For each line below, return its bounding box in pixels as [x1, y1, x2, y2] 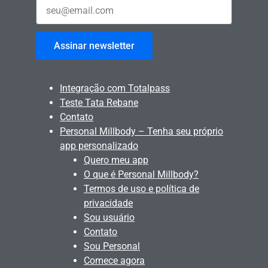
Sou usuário [84, 212, 135, 224]
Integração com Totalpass [60, 83, 170, 95]
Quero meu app [84, 154, 148, 166]
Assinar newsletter [54, 39, 135, 51]
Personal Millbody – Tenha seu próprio [60, 126, 223, 138]
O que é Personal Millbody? [84, 169, 199, 181]
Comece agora [84, 255, 145, 267]
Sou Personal [84, 240, 140, 252]
